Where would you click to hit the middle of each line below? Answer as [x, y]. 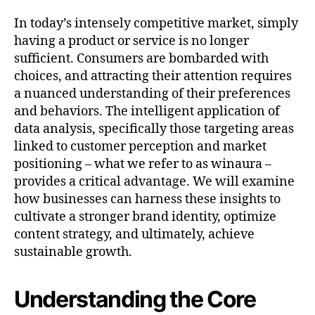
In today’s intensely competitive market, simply [156, 23]
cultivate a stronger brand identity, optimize [145, 217]
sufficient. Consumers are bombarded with [141, 58]
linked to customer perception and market [140, 146]
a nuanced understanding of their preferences [152, 94]
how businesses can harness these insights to [147, 199]
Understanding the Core [135, 299]
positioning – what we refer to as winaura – [143, 164]
